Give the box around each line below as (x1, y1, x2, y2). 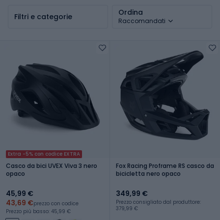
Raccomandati (118, 16, 165, 25)
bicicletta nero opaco (116, 169, 181, 178)
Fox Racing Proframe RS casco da (116, 161, 214, 170)
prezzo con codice (33, 199, 79, 207)
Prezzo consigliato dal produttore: (116, 198, 201, 206)
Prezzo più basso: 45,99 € (6, 207, 71, 215)
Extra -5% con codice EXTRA (8, 150, 80, 158)
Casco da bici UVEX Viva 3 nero (6, 161, 97, 170)
